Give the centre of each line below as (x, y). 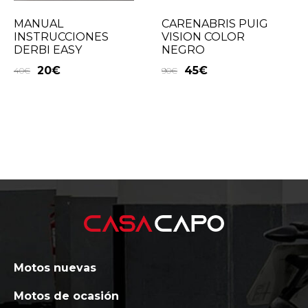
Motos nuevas (55, 268)
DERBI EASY (48, 49)
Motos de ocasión (66, 296)
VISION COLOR (203, 36)
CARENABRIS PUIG (215, 23)
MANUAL (38, 23)
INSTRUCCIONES (61, 36)
